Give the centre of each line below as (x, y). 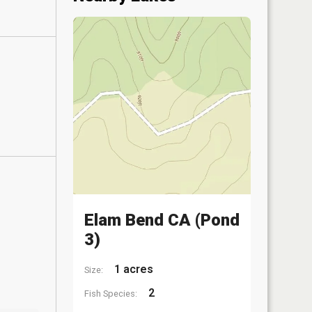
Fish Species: (111, 294)
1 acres (132, 269)
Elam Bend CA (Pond (162, 220)
